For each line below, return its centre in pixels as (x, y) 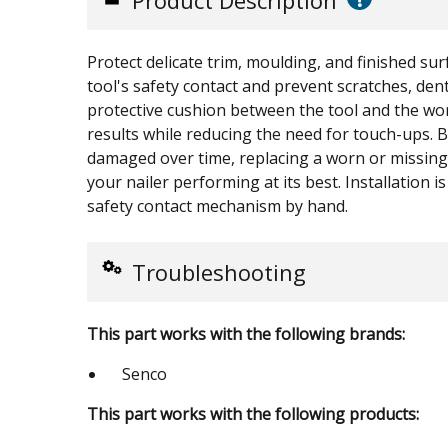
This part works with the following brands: (246, 334)
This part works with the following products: (253, 414)
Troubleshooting (219, 272)
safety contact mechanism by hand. (217, 206)
